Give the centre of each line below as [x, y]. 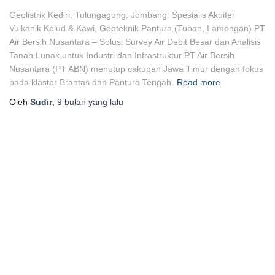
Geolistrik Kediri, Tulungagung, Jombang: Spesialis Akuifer [122, 15]
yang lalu [105, 102]
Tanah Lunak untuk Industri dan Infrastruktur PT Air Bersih [122, 55]
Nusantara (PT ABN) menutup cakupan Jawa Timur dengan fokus [136, 69]
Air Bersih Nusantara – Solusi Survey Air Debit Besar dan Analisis [135, 42]
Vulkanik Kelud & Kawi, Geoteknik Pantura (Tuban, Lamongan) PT [137, 28]
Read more [199, 82]
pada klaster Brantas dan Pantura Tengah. [91, 82]
